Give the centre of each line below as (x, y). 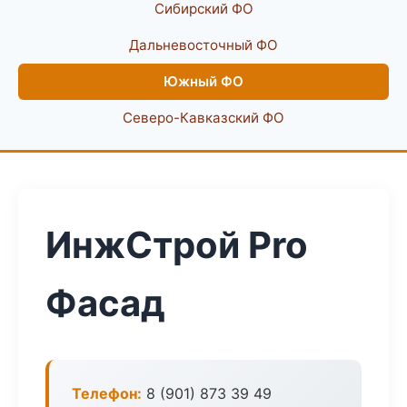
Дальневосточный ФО (203, 45)
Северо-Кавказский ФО (203, 118)
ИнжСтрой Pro (177, 245)
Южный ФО (203, 81)
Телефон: (107, 393)
